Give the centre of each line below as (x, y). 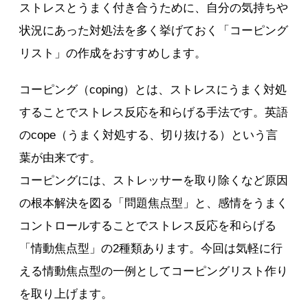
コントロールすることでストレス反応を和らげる (148, 225)
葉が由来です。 (60, 157)
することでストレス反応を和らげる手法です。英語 (154, 112)
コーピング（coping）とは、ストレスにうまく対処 (153, 89)
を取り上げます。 (66, 294)
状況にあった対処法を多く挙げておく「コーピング (154, 30)
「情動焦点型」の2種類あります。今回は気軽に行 (151, 248)
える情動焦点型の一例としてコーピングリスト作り (154, 271)
